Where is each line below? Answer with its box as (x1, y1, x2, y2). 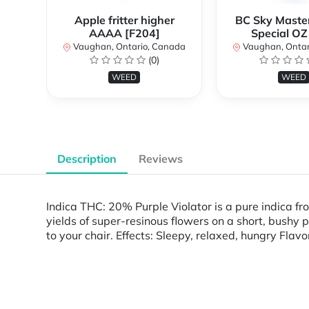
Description (57, 152, 117, 166)
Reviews (139, 152, 183, 166)
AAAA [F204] (88, 26, 160, 41)
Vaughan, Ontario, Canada (71, 41, 186, 52)
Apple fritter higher (74, 13, 175, 28)
